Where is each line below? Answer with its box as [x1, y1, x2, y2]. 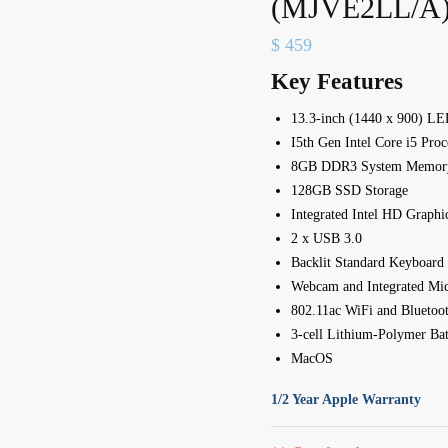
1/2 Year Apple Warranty [270, 391, 421, 407]
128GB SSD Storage [290, 183, 408, 198]
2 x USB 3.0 [290, 231, 362, 246]
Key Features [270, 69, 403, 94]
